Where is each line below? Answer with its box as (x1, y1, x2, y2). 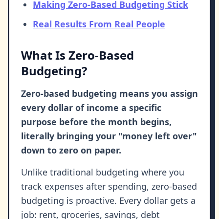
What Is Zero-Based (21, 47, 134, 64)
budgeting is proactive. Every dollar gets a (21, 195, 196, 207)
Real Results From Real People (33, 18, 165, 30)
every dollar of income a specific (21, 102, 161, 114)
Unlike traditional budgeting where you (21, 166, 184, 178)
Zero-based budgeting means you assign (21, 88, 198, 100)
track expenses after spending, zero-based (21, 180, 197, 193)
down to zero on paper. (21, 144, 121, 156)
